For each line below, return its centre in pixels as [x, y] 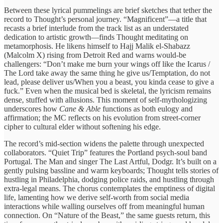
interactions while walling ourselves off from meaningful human [104, 206]
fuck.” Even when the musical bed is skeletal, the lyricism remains [108, 91]
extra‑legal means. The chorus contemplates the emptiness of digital [110, 188]
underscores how [32, 109]
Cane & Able [80, 109]
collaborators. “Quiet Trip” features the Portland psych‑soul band [106, 152]
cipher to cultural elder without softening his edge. [82, 126]
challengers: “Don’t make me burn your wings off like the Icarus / [107, 64]
